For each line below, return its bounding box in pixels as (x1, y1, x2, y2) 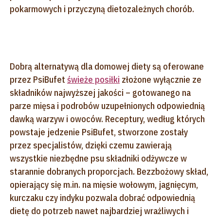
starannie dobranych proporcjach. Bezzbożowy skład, (10, 165, 208, 177)
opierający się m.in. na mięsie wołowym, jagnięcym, (10, 179, 198, 190)
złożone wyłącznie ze (120, 73, 201, 85)
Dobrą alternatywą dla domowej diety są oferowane (10, 60, 204, 72)
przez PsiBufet (10, 73, 67, 85)
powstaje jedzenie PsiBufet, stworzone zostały (10, 126, 188, 138)
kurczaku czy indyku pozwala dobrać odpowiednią (10, 192, 195, 203)
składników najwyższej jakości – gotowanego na (10, 87, 191, 98)
